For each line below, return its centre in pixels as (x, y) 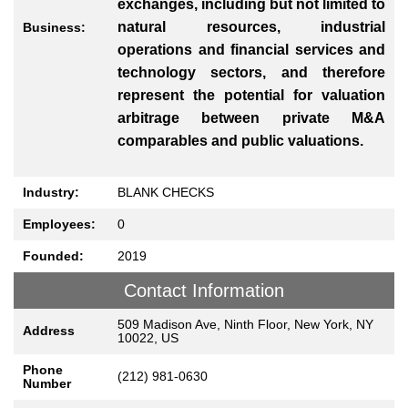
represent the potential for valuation (251, 95)
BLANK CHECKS (166, 193)
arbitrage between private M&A (251, 117)
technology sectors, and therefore (251, 72)
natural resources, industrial (251, 26)
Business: (54, 28)
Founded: (53, 256)
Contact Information (204, 291)
